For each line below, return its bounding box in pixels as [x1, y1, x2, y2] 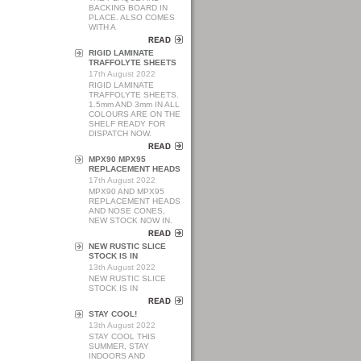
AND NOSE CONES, [89, 206, 165, 215]
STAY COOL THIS [89, 332, 156, 341]
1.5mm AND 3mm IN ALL [89, 100, 180, 109]
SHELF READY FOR [89, 119, 165, 128]
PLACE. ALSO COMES [89, 13, 175, 22]
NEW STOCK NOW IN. [89, 216, 172, 225]
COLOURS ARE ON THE [89, 110, 180, 118]
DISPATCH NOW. [89, 129, 151, 138]
